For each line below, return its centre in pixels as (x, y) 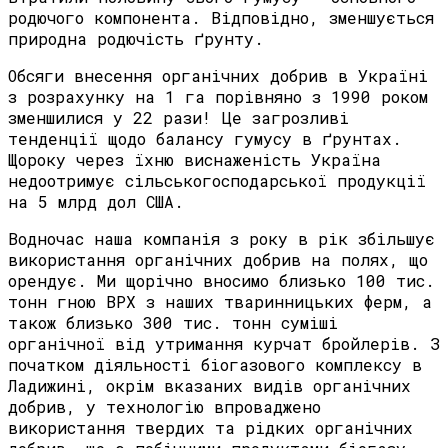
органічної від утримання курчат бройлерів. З (224, 344)
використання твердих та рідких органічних (210, 428)
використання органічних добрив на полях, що (218, 260)
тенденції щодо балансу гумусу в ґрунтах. (205, 139)
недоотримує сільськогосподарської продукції (217, 181)
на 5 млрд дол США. (96, 202)
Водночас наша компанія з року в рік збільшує (221, 239)
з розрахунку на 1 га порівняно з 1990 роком (218, 97)
